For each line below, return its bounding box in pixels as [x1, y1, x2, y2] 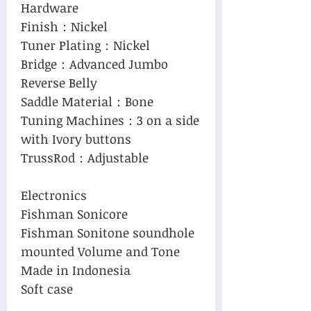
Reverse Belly [21, 74, 97, 91]
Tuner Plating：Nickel [21, 36, 150, 53]
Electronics [21, 186, 87, 203]
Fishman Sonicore [21, 205, 128, 222]
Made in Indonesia [21, 261, 131, 278]
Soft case [21, 280, 73, 297]
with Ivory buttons [21, 130, 131, 147]
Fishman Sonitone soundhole [21, 224, 194, 241]
